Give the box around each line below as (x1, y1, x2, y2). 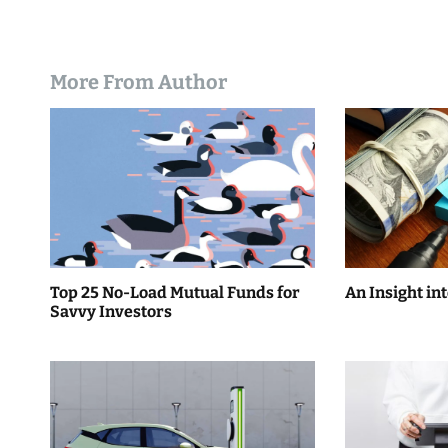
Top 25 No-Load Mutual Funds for (50, 283, 300, 303)
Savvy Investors (50, 302, 172, 322)
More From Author (50, 70, 227, 95)
